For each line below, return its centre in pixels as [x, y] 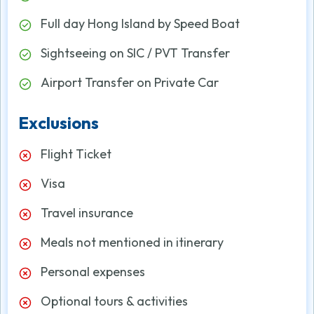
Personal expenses [93, 272]
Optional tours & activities [114, 301]
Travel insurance [87, 213]
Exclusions [59, 123]
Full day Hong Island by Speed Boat [140, 23]
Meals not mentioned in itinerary [132, 242]
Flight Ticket [76, 154]
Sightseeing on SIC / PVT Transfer [135, 53]
